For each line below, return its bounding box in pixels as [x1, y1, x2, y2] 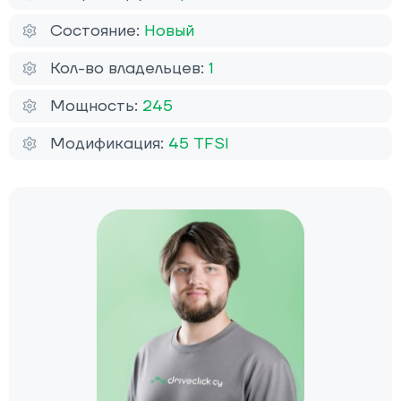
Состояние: [50, 21, 144, 42]
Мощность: [50, 96, 142, 117]
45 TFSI [168, 133, 229, 155]
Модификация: [50, 133, 168, 155]
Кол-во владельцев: [50, 58, 209, 80]
